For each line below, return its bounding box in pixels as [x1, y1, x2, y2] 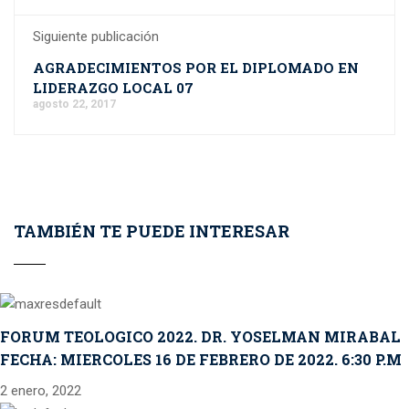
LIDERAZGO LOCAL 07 [33, 79, 194, 97]
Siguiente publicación [33, 28, 159, 45]
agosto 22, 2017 [33, 98, 116, 110]
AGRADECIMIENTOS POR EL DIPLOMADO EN [33, 58, 359, 77]
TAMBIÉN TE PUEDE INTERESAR [14, 220, 289, 242]
